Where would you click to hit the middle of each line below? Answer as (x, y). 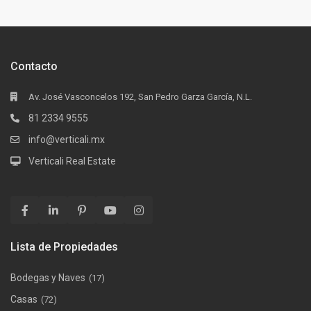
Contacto (34, 66)
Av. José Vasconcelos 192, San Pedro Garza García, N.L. (141, 96)
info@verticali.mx (67, 139)
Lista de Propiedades (65, 246)
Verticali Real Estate (73, 161)
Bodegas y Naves (48, 277)
